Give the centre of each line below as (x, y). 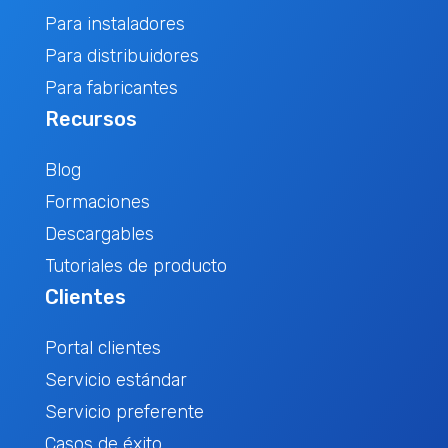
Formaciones (97, 202)
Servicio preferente (124, 412)
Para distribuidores (121, 56)
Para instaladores (114, 24)
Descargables (99, 234)
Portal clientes (102, 348)
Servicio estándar (115, 380)
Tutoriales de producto (135, 266)
